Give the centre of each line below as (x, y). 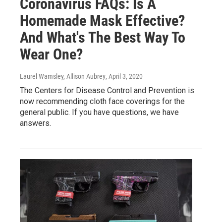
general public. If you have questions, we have (99, 112)
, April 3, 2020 (124, 77)
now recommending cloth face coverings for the (102, 102)
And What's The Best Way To (103, 38)
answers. (35, 123)
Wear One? (51, 55)
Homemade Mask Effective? (102, 21)
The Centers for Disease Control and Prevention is (107, 91)
